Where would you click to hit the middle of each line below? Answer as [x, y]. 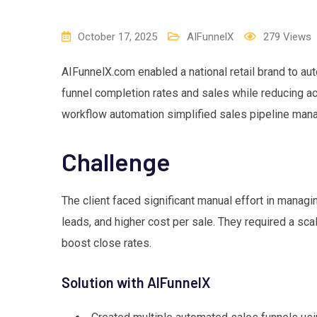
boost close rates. [106, 243]
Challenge [116, 161]
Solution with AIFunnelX [136, 282]
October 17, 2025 [117, 36]
